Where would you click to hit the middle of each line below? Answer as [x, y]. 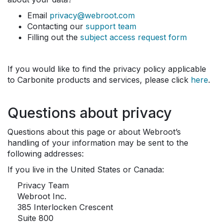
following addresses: [46, 154]
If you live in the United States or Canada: [86, 169]
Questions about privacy [90, 113]
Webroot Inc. [42, 196]
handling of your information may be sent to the [98, 143]
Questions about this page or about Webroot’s [94, 132]
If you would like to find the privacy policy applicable [107, 69]
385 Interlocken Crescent [65, 207]
